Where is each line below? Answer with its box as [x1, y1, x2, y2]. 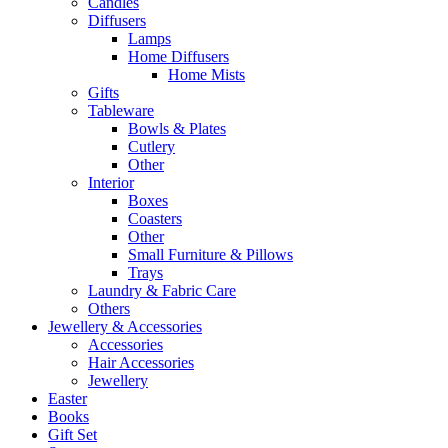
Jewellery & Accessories [48, 318, 202, 336]
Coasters [128, 210, 182, 228]
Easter [48, 390, 87, 408]
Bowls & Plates [128, 120, 226, 138]
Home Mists [168, 66, 245, 84]
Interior [88, 174, 134, 192]
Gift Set [48, 426, 97, 444]
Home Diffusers [128, 48, 229, 66]
